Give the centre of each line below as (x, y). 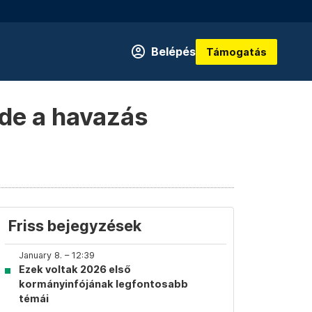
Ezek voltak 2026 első (75, 269)
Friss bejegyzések (75, 226)
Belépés (173, 52)
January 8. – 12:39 (57, 255)
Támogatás (236, 52)
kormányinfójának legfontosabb (103, 284)
